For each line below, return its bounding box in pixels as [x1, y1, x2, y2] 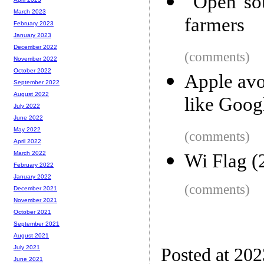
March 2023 [14, 8, 46, 15]
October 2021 [14, 209, 51, 216]
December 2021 [14, 185, 57, 192]
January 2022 [14, 173, 51, 180]
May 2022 [14, 126, 41, 133]
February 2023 [14, 20, 54, 27]
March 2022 [14, 150, 46, 157]
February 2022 [14, 161, 54, 169]
